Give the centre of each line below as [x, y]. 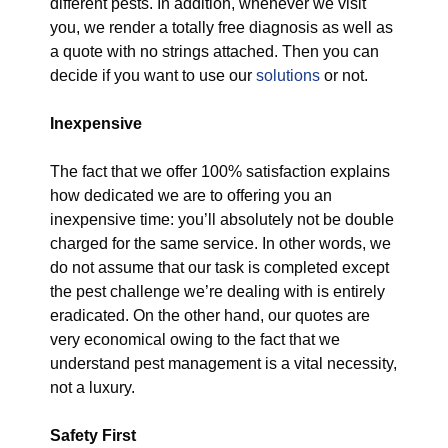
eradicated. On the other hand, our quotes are [210, 315]
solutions [288, 75]
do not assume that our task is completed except [219, 267]
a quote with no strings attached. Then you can [214, 51]
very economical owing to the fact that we [195, 339]
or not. [344, 75]
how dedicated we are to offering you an [191, 195]
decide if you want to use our [153, 75]
